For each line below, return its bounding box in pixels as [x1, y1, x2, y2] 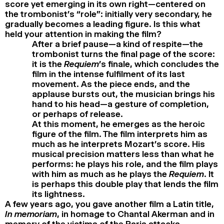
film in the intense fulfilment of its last [32, 68, 185, 79]
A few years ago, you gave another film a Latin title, [5, 198, 214, 209]
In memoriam [5, 208, 57, 219]
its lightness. [32, 188, 85, 199]
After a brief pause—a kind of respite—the [32, 38, 203, 49]
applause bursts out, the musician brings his [32, 88, 215, 99]
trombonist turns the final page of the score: [32, 48, 215, 59]
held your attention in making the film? [5, 28, 161, 39]
